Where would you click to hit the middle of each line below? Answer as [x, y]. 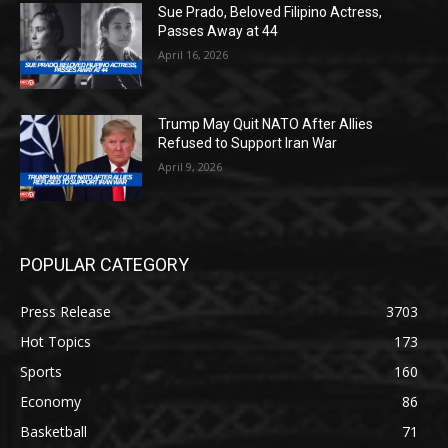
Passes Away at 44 [218, 31]
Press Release [65, 311]
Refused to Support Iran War [248, 142]
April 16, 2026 [193, 55]
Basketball [53, 431]
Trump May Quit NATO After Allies [266, 123]
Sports [41, 371]
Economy [50, 401]
